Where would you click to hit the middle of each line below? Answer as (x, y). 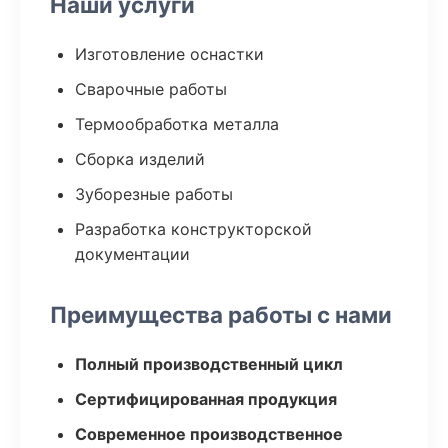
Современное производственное (209, 434)
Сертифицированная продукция (206, 399)
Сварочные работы (151, 89)
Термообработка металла (177, 124)
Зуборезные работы (154, 194)
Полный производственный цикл (209, 364)
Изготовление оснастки (169, 54)
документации (132, 254)
